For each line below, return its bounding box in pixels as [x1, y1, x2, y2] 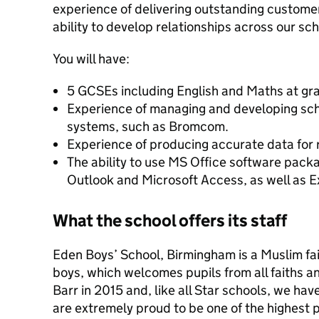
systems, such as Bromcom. [67, 118, 229, 135]
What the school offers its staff [53, 210, 287, 231]
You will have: [53, 51, 130, 67]
